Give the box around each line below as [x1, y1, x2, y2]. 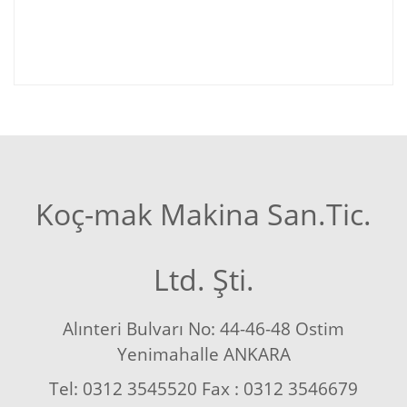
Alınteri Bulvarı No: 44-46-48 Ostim [63, 317, 344, 340]
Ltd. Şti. [153, 260, 254, 299]
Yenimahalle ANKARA [116, 342, 291, 365]
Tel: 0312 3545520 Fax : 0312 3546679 [49, 377, 358, 400]
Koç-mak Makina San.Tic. [35, 194, 372, 233]
